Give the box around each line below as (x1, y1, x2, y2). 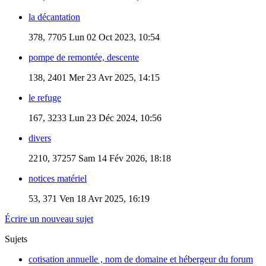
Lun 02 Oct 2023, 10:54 (66, 31, 160, 42)
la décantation (28, 11, 80, 22)
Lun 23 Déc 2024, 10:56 (66, 112, 161, 123)
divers (28, 132, 51, 143)
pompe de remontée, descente (28, 52, 139, 62)
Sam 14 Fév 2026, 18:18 (76, 153, 171, 163)
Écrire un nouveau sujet (5, 213, 93, 224)
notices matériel (28, 173, 87, 183)
